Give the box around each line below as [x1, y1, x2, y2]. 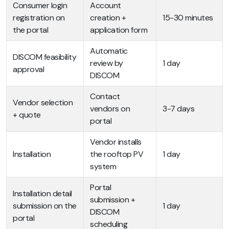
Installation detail [13, 188, 72, 199]
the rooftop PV [90, 148, 143, 159]
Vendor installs [90, 136, 142, 147]
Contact [90, 90, 120, 102]
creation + [90, 12, 126, 23]
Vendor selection [13, 97, 73, 108]
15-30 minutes [163, 12, 213, 23]
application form [90, 24, 147, 35]
